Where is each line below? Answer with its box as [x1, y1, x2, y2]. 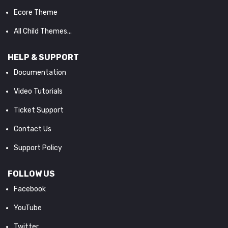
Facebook [14, 185, 46, 193]
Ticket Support [14, 106, 64, 115]
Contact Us [14, 125, 51, 133]
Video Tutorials [14, 87, 63, 96]
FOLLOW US [8, 169, 55, 179]
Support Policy [14, 144, 62, 152]
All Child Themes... [14, 27, 72, 36]
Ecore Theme [14, 8, 58, 17]
